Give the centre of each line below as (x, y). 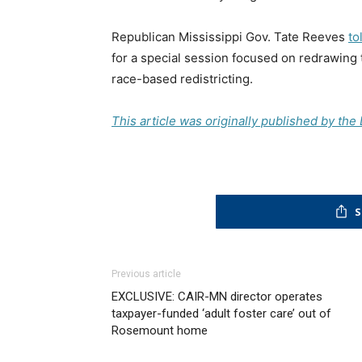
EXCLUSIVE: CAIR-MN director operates (217, 296)
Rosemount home (160, 330)
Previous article (146, 274)
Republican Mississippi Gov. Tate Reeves (230, 36)
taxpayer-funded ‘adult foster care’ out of (221, 313)
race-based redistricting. (182, 78)
